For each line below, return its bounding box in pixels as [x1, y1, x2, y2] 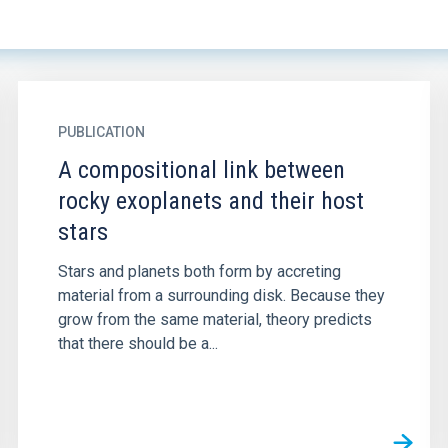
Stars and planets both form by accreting [57, 262, 341, 281]
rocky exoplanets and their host [57, 187, 364, 215]
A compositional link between [57, 156, 345, 184]
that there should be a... [57, 334, 218, 353]
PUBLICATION [57, 124, 145, 140]
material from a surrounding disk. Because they [57, 286, 385, 305]
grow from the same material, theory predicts [57, 310, 372, 329]
